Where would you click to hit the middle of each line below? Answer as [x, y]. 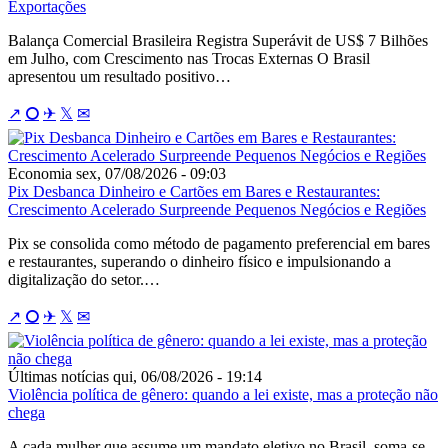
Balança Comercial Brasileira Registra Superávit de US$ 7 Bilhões [218, 40]
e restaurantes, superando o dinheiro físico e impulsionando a [199, 261]
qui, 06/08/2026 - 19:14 [187, 376]
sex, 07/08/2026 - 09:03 [151, 173]
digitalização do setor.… [84, 279]
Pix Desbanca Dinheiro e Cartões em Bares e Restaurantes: [194, 191]
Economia [40, 173]
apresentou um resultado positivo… [119, 76]
